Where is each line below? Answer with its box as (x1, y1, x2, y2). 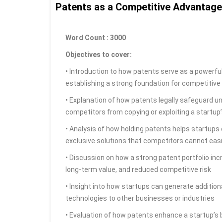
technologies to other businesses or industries (65, 194, 215, 202)
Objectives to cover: (65, 51, 133, 58)
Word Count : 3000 (65, 34, 126, 42)
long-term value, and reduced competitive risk (65, 166, 211, 173)
